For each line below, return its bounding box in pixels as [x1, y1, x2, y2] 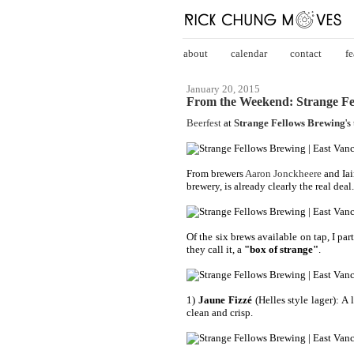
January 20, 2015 [186, 83, 260, 95]
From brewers [186, 167, 245, 179]
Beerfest [186, 116, 221, 129]
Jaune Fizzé [198, 293, 252, 306]
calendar [231, 47, 267, 59]
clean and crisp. [186, 306, 253, 318]
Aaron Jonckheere [245, 167, 322, 179]
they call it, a [186, 243, 244, 255]
